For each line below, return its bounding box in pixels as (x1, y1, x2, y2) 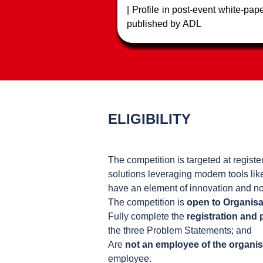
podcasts (127, 47, 164, 57)
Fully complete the (108, 211, 187, 221)
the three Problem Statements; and (108, 225, 252, 235)
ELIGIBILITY (108, 111, 191, 127)
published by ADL (127, 19, 201, 29)
